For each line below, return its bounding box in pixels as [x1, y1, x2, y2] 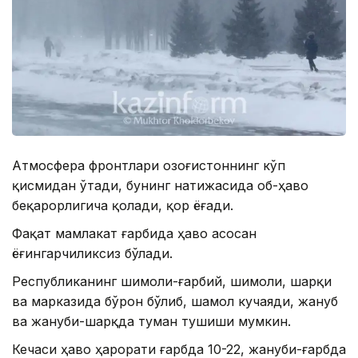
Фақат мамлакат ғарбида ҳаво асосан [12, 225, 257, 241]
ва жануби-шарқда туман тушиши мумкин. [12, 312, 291, 329]
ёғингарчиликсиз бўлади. [12, 245, 173, 261]
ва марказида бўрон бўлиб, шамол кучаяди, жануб [12, 292, 338, 309]
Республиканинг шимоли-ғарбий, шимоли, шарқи [12, 272, 332, 289]
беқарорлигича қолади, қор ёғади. [12, 197, 233, 213]
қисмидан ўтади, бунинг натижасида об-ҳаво [12, 177, 308, 193]
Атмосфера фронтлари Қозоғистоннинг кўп [12, 157, 285, 173]
